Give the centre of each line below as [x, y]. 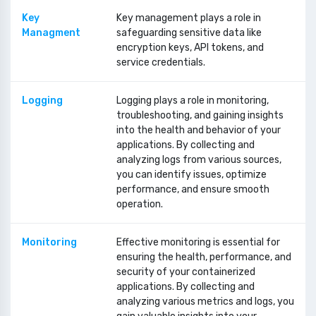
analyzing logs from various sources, [199, 160]
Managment [51, 33]
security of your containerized [186, 272]
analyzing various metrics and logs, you [205, 302]
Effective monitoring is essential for [198, 242]
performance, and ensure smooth [193, 189]
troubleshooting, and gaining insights [200, 115]
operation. [140, 204]
